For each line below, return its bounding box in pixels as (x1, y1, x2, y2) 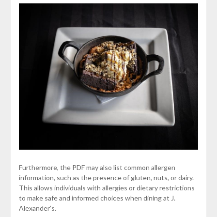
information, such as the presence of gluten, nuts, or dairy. (18, 173, 194, 182)
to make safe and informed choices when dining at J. (18, 193, 175, 202)
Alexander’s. (18, 203, 56, 212)
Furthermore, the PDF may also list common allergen (18, 163, 175, 171)
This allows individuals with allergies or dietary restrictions (18, 183, 195, 192)
